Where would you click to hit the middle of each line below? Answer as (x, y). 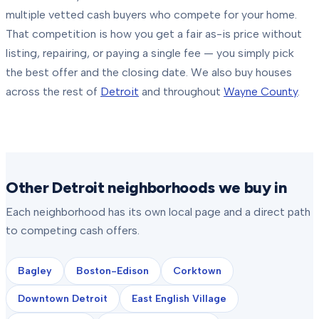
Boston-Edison (113, 271)
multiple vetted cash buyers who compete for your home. (151, 15)
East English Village (179, 299)
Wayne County (261, 91)
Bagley (35, 271)
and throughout (181, 91)
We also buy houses (241, 72)
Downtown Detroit (63, 299)
